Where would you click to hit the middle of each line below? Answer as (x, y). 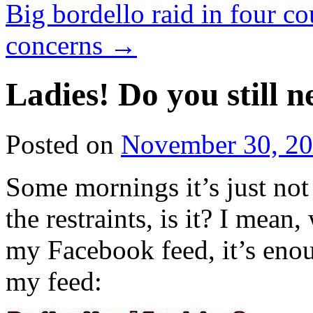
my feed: (54, 281)
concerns (58, 45)
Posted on (60, 144)
